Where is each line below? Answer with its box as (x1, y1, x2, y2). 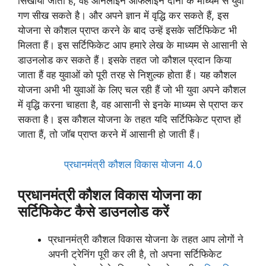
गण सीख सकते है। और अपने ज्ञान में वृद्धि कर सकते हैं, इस (18, 9, 229, 21)
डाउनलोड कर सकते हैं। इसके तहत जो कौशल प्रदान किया (18, 54, 232, 66)
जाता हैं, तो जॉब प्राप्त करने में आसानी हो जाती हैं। (18, 128, 201, 140)
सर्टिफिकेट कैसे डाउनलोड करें (18, 203, 169, 220)
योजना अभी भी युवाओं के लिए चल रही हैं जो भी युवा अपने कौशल (18, 84, 246, 96)
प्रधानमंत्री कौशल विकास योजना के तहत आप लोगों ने (48, 233, 243, 245)
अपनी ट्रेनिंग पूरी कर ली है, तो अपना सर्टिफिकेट (48, 248, 222, 260)
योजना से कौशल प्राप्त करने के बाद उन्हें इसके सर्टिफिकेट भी (18, 24, 237, 36)
